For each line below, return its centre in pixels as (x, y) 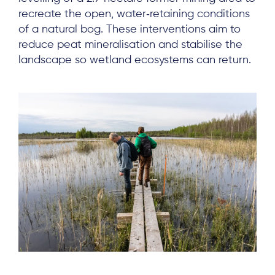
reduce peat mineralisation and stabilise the (130, 45)
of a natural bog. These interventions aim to (130, 29)
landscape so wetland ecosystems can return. (135, 60)
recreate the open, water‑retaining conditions (134, 14)
